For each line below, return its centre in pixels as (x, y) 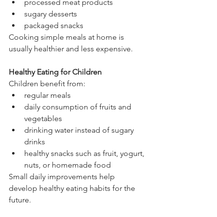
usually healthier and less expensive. (71, 48)
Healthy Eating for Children (55, 72)
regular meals (47, 95)
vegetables (43, 118)
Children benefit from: (47, 83)
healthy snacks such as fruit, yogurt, (85, 153)
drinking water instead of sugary (80, 130)
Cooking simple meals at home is (67, 37)
